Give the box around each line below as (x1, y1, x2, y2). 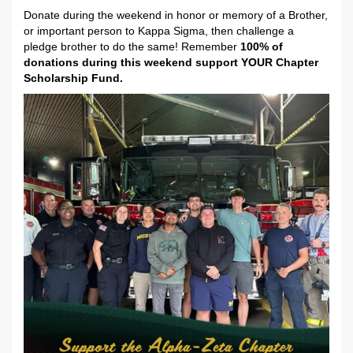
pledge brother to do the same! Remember (24, 39, 240, 53)
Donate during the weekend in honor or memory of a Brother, (24, 8, 328, 21)
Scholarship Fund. (24, 71, 126, 84)
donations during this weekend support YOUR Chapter (24, 55, 318, 69)
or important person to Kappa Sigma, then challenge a (24, 24, 294, 37)
